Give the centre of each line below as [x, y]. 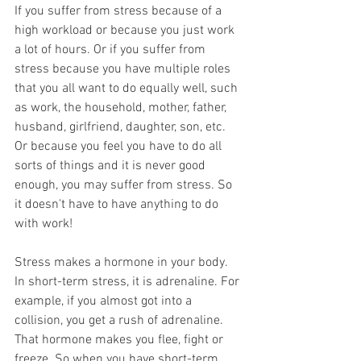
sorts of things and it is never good [112, 166]
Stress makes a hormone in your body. [122, 263]
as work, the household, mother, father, [122, 108]
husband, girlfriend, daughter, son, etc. [122, 128]
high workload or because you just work [126, 31]
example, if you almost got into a [105, 302]
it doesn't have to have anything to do [118, 205]
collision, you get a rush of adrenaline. [120, 321]
